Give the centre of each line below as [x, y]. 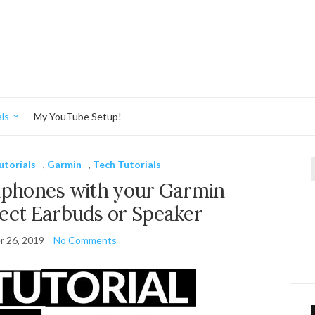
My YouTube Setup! [78, 116]
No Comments [85, 240]
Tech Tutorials [127, 164]
